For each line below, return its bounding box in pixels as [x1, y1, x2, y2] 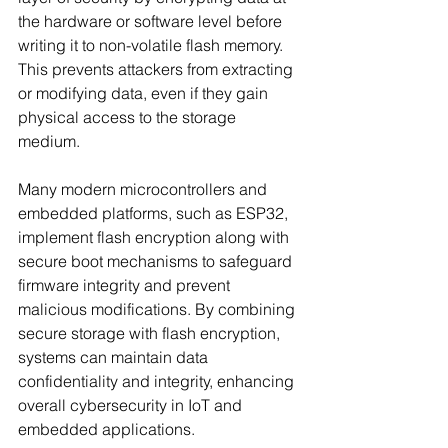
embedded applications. [18, 419, 199, 440]
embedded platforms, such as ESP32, [18, 203, 292, 224]
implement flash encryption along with [18, 227, 293, 248]
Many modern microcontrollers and [18, 179, 271, 200]
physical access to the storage [18, 107, 240, 128]
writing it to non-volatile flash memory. [18, 35, 287, 56]
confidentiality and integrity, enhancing [18, 371, 298, 392]
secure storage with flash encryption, [18, 323, 284, 344]
